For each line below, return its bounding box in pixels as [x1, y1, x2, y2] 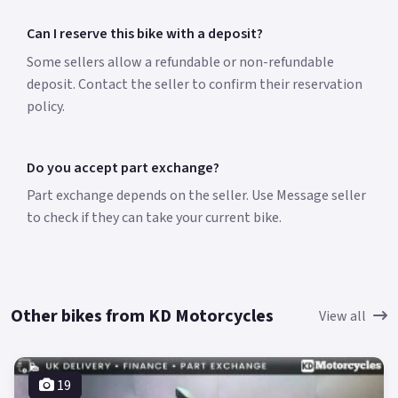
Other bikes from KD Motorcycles [11, 304, 274, 330]
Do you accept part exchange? [26, 157, 219, 178]
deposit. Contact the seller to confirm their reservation [26, 74, 362, 94]
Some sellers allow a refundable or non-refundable [26, 52, 334, 72]
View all [319, 306, 366, 327]
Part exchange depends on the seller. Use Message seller [26, 186, 366, 206]
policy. [26, 96, 65, 116]
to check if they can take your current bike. [26, 208, 282, 228]
